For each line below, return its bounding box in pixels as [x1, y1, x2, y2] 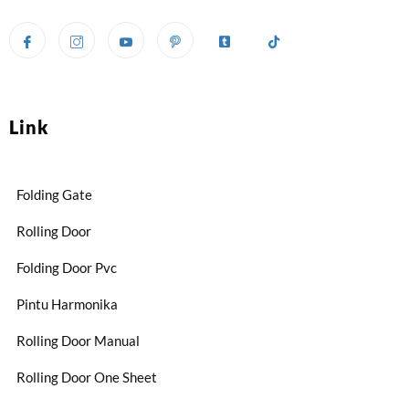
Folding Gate [16, 186, 92, 204]
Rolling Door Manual [16, 332, 140, 350]
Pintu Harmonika [16, 296, 118, 313]
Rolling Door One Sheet [16, 369, 157, 386]
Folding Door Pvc [16, 259, 117, 277]
